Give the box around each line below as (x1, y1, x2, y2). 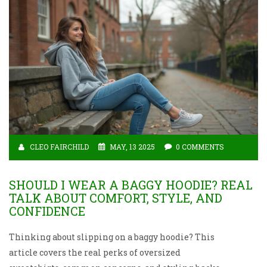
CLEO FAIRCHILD (30, 142, 89, 152)
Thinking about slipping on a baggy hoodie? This (9, 231, 215, 243)
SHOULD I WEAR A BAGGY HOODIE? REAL (9, 177, 253, 193)
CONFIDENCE (9, 203, 85, 219)
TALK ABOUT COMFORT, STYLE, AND (9, 190, 222, 206)
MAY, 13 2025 (110, 142, 155, 152)
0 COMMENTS (176, 142, 224, 152)
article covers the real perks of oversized (9, 247, 181, 259)
